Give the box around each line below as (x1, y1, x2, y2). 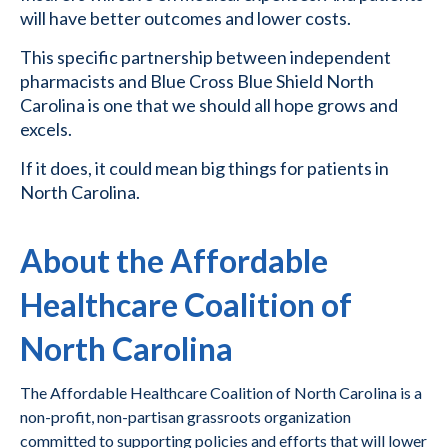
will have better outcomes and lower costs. (20, 7, 351, 30)
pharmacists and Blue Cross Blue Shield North (20, 70, 374, 93)
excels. (20, 118, 72, 141)
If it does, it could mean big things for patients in (20, 157, 389, 180)
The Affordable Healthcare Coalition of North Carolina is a (20, 383, 422, 403)
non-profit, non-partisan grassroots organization (20, 407, 351, 427)
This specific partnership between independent (20, 46, 391, 69)
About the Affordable (20, 241, 328, 281)
